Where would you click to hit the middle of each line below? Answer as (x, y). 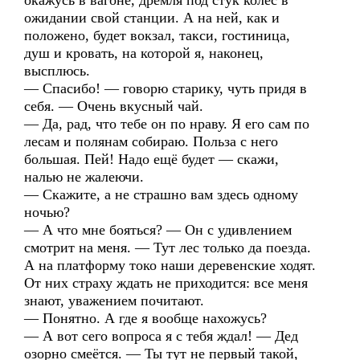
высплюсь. (57, 71)
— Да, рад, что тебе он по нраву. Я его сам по (167, 124)
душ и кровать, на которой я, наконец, (144, 53)
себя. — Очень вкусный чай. (114, 106)
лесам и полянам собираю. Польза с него (151, 141)
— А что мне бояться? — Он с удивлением (158, 230)
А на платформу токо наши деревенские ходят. (170, 265)
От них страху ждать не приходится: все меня (166, 283)
